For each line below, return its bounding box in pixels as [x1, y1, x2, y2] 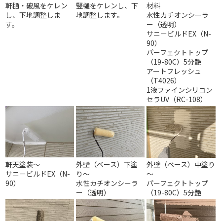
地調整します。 [76, 10, 124, 20]
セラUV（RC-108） [147, 94, 208, 104]
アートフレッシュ [147, 66, 202, 76]
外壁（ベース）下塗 [76, 159, 138, 169]
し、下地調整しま [5, 10, 61, 20]
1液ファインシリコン [147, 85, 213, 95]
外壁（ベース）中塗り [147, 159, 216, 169]
